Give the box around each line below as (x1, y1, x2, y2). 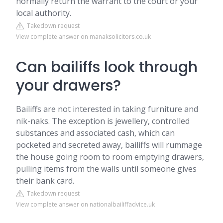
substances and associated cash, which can (16, 127, 175, 138)
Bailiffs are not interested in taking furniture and (16, 104, 198, 114)
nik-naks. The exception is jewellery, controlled (16, 115, 190, 126)
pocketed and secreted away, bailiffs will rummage (16, 139, 202, 150)
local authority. (16, 7, 71, 18)
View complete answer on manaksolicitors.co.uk (16, 32, 151, 41)
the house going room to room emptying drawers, (16, 151, 204, 162)
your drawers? (16, 75, 121, 96)
